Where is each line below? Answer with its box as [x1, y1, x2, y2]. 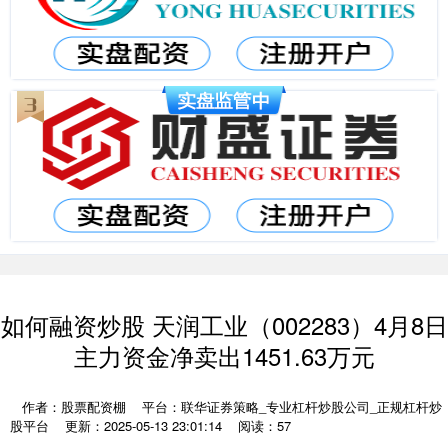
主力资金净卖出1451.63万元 [73, 339, 375, 373]
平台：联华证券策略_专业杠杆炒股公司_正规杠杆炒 [142, 397, 442, 416]
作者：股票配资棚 [22, 397, 130, 416]
